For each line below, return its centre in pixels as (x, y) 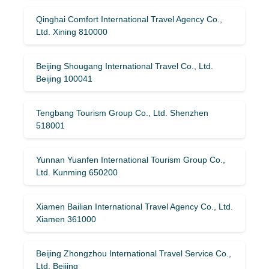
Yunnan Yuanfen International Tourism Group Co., (131, 159)
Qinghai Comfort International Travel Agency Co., (129, 19)
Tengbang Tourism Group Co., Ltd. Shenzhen (122, 113)
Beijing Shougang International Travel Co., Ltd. (125, 66)
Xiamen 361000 (66, 219)
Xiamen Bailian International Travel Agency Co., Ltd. (134, 206)
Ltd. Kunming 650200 (77, 172)
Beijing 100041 (64, 78)
